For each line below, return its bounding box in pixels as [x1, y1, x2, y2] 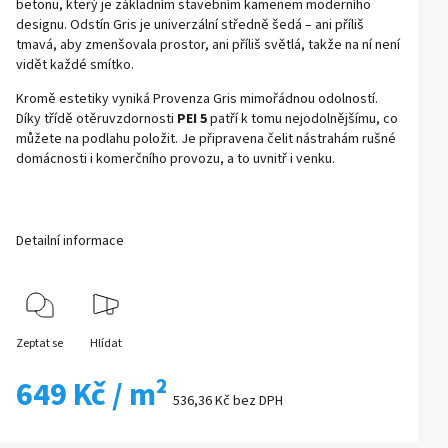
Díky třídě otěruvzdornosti [16, 108, 177, 129]
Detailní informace [16, 230, 124, 251]
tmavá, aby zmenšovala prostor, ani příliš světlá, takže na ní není [16, 34, 400, 55]
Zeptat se [16, 334, 63, 352]
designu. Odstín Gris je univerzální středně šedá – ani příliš [16, 14, 364, 35]
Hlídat [89, 334, 122, 352]
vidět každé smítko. [16, 54, 134, 75]
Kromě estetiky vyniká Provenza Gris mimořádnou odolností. [16, 88, 378, 109]
